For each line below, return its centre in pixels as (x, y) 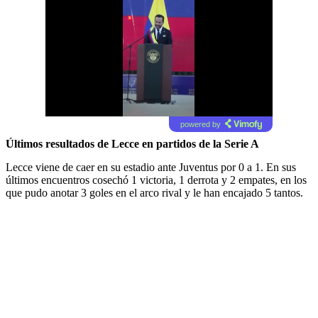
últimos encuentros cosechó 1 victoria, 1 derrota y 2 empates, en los (156, 180)
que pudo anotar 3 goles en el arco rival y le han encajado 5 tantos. (154, 193)
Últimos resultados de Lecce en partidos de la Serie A (132, 144)
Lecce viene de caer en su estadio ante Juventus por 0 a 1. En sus (151, 168)
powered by (200, 125)
